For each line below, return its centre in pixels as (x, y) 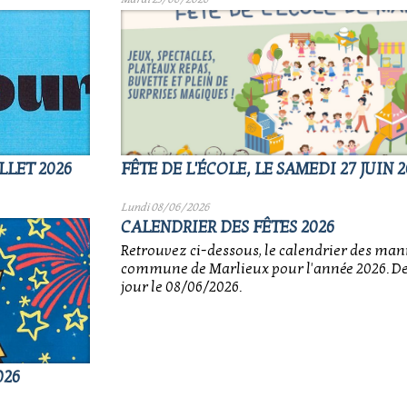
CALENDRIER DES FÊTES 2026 (228, 228)
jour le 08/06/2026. (181, 287)
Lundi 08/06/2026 (165, 207)
